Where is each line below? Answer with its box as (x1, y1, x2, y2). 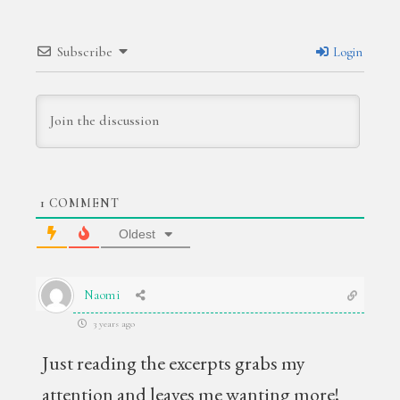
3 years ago (90, 317, 136, 329)
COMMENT (46, 195, 121, 211)
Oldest (119, 226, 156, 241)
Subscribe (57, 43, 113, 60)
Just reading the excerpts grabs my (42, 349, 306, 376)
